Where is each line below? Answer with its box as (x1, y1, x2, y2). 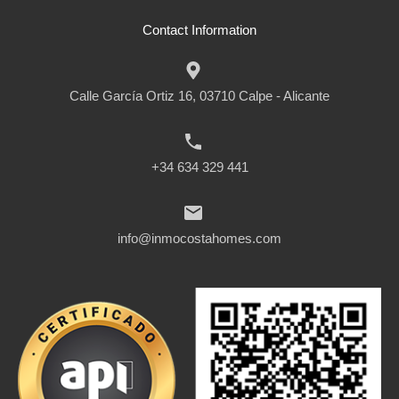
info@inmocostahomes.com (118, 231, 281, 246)
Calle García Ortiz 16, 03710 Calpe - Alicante (69, 88, 330, 103)
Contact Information (142, 22, 256, 37)
